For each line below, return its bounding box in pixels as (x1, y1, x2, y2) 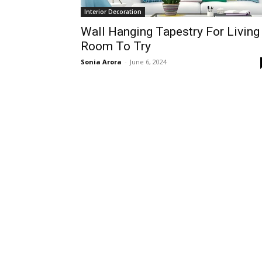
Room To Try (81, 39, 151, 53)
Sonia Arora (81, 57, 122, 66)
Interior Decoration (84, 8, 142, 16)
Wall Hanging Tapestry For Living (81, 25, 260, 39)
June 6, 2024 (130, 57, 167, 66)
